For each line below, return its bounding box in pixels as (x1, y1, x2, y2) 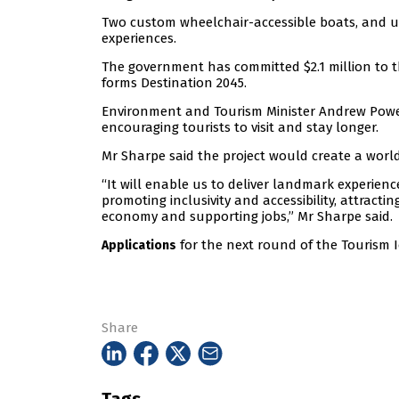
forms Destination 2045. (102, 75, 247, 92)
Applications (102, 238, 176, 254)
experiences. (102, 30, 176, 47)
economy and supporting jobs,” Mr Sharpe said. (102, 208, 393, 225)
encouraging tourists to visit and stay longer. (102, 119, 379, 136)
